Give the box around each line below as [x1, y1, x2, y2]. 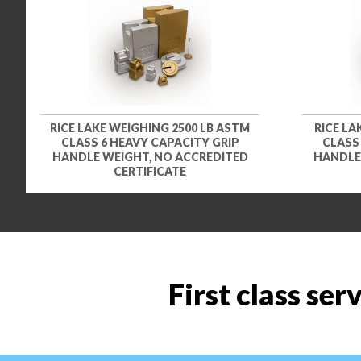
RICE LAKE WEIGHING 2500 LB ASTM [50, 120, 250, 135]
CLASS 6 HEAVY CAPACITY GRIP [60, 135, 239, 149]
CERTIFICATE [114, 164, 186, 178]
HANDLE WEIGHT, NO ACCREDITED [52, 149, 248, 164]
